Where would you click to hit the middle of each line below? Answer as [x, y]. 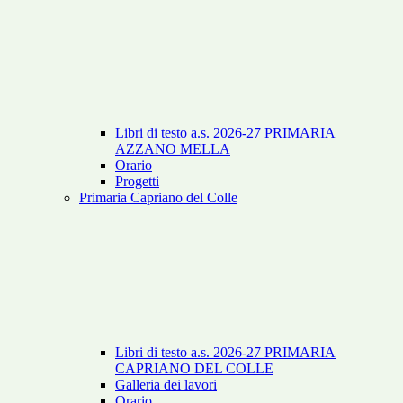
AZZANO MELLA [173, 149]
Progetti [137, 182]
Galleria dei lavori [166, 385]
